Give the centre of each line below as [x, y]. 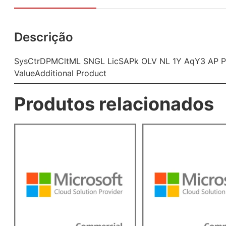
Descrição [44, 37]
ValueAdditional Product [60, 73]
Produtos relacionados [114, 104]
